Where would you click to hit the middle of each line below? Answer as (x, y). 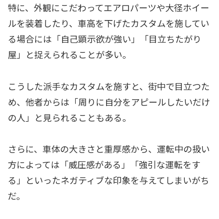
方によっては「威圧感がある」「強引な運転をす (104, 164)
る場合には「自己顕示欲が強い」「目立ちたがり (105, 39)
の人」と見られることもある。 (69, 117)
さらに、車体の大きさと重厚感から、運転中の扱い (109, 148)
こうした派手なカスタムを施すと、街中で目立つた (109, 86)
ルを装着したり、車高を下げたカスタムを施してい (109, 23)
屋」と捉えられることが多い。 (69, 55)
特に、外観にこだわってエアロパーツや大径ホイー (109, 8)
